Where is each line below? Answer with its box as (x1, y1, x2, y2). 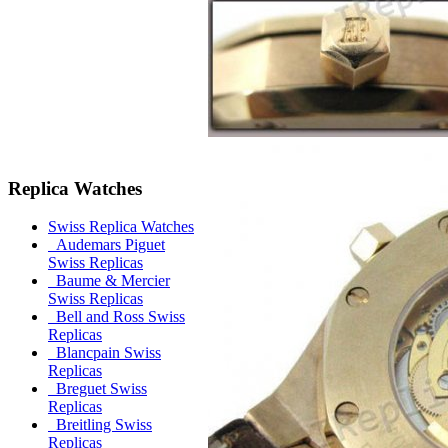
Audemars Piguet (48, 236, 165, 254)
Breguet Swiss (48, 380, 147, 398)
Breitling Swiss (48, 416, 152, 434)
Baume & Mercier (48, 272, 170, 290)
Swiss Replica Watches (48, 218, 194, 236)
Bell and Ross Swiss (48, 308, 185, 326)
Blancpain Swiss (48, 344, 161, 362)
